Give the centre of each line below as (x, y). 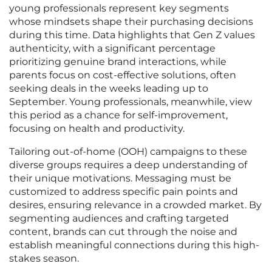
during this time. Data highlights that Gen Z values (132, 35)
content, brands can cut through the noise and (123, 232)
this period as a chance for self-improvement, (118, 115)
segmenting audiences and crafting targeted (119, 219)
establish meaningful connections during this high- (134, 245)
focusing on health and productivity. (97, 129)
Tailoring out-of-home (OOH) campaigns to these (128, 152)
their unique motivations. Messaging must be (120, 178)
